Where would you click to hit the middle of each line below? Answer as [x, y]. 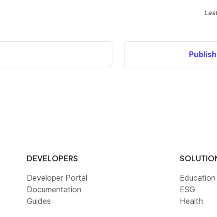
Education [198, 178]
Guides [39, 201]
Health [191, 201]
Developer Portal [57, 178]
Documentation [54, 190]
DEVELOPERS [52, 158]
